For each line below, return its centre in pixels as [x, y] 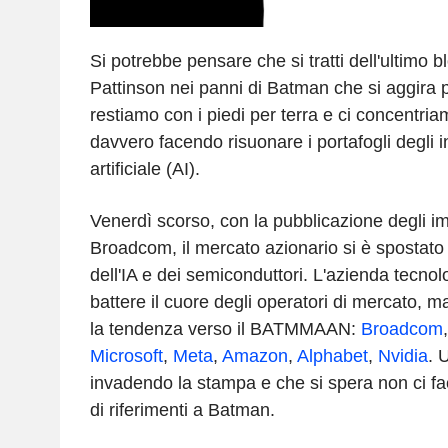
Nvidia [402, 355]
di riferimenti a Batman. [182, 409]
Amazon [254, 355]
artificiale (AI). [144, 168]
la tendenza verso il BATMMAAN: [225, 328]
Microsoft [126, 355]
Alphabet [332, 355]
